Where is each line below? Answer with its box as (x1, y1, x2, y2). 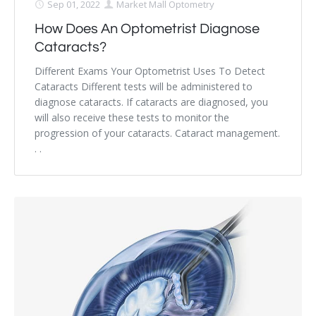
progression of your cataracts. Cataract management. (35, 126, 280, 140)
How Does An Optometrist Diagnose (35, 22, 260, 37)
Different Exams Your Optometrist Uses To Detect (35, 64, 265, 78)
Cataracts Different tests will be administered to (35, 80, 253, 94)
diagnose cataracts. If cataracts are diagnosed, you (35, 95, 268, 109)
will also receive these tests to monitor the (35, 111, 229, 125)
